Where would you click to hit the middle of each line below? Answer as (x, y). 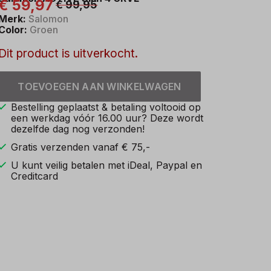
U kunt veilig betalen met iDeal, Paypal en (107, 165)
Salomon (47, 18)
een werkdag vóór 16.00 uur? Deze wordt (107, 118)
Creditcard (35, 176)
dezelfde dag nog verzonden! (78, 129)
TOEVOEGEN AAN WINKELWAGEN (100, 87)
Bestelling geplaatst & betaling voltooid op (106, 107)
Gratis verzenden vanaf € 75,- (81, 147)
